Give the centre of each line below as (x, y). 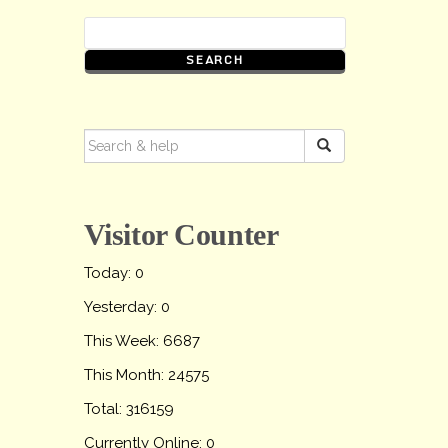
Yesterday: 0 (126, 307)
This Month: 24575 (146, 375)
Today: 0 (113, 273)
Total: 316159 (128, 409)
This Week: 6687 (141, 341)
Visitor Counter (181, 234)
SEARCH (113, 138)
